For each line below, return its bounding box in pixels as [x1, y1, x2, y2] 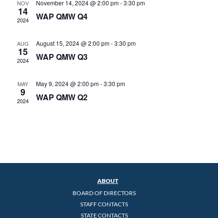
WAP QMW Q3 [36, 51, 88, 62]
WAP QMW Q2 [36, 91, 88, 103]
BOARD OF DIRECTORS [73, 189, 136, 197]
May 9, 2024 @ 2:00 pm [36, 79, 99, 88]
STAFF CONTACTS [80, 200, 128, 208]
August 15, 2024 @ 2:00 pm [36, 38, 109, 47]
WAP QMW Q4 [36, 10, 88, 22]
